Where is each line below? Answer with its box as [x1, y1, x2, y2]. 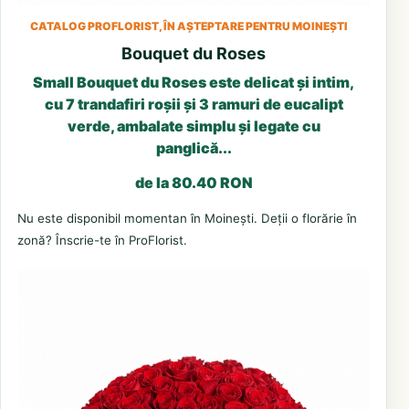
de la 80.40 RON [134, 173, 253, 192]
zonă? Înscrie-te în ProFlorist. [17, 232, 187, 247]
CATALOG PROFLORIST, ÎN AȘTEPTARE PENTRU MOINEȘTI [30, 18, 348, 33]
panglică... [155, 138, 232, 157]
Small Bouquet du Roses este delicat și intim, [33, 72, 354, 91]
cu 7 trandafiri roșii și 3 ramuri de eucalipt [44, 94, 343, 113]
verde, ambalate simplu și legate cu [67, 116, 320, 135]
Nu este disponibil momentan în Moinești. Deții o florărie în [17, 210, 357, 225]
